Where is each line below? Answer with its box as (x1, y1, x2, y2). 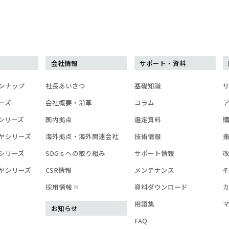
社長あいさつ (45, 81, 86, 91)
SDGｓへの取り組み (45, 148, 106, 158)
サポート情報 (134, 148, 174, 158)
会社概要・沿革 (45, 98, 93, 108)
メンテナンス (134, 165, 174, 175)
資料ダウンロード (134, 182, 188, 192)
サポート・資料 (140, 58, 187, 68)
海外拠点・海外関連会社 (45, 131, 119, 142)
